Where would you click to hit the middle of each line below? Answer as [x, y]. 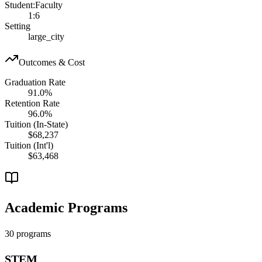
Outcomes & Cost [52, 62]
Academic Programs [66, 207]
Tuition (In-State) [36, 124]
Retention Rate [32, 103]
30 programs [28, 233]
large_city [46, 36]
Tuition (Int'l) [29, 145]
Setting [18, 26]
